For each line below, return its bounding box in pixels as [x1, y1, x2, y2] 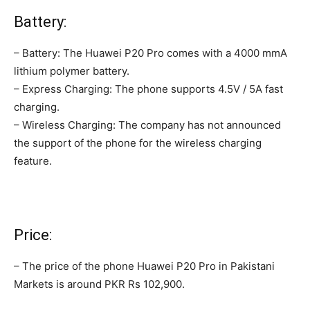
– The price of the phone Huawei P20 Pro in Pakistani [14, 259, 275, 273]
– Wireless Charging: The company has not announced [14, 118, 281, 132]
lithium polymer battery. [14, 64, 129, 78]
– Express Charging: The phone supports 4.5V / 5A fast [14, 82, 283, 96]
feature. [14, 154, 52, 168]
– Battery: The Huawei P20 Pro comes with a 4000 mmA [14, 46, 287, 60]
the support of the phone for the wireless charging [14, 136, 262, 150]
